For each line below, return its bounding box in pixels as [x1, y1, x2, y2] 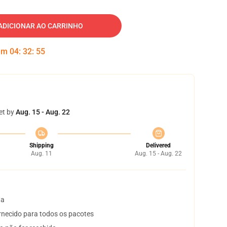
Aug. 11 [30, 150, 52, 157]
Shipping [29, 142, 54, 149]
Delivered [146, 142, 171, 149]
